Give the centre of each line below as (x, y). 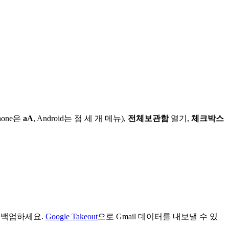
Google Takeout (72, 217)
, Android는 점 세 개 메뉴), (81, 118)
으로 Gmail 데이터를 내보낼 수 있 (158, 217)
